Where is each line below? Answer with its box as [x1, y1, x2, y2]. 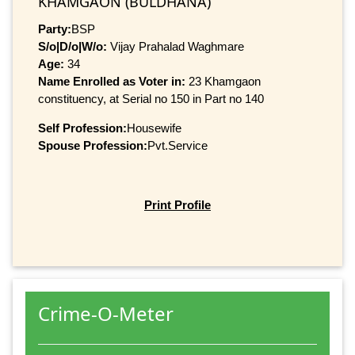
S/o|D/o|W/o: [38, 39, 107, 53]
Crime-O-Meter [38, 300, 174, 327]
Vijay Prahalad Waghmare [107, 39, 244, 53]
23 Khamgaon [189, 74, 261, 88]
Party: [38, 21, 71, 36]
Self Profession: [38, 120, 127, 135]
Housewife [127, 120, 181, 135]
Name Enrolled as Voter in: [38, 74, 189, 88]
